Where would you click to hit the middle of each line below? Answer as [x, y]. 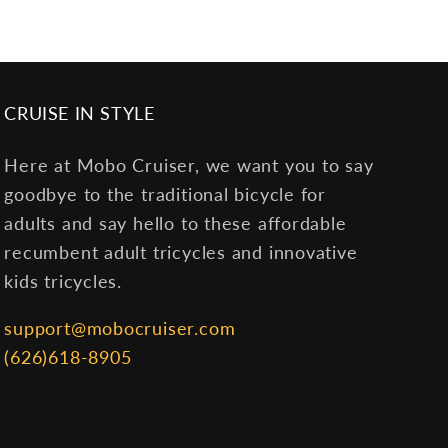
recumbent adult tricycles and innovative [181, 252]
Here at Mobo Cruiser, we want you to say [189, 165]
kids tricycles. [63, 281]
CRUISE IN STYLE [79, 113]
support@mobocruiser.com [120, 328]
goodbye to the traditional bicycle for [165, 194]
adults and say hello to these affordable [175, 223]
